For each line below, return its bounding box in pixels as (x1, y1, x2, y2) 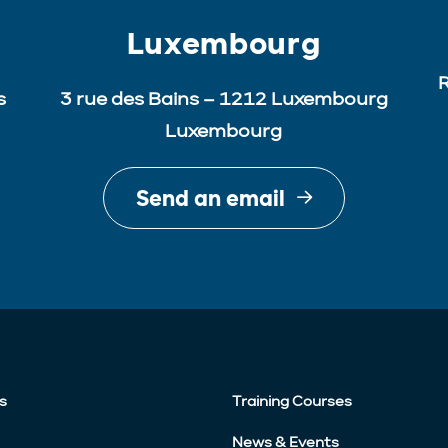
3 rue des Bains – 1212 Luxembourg (59, 86, 388, 111)
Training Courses (232, 392, 352, 411)
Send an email (135, 184, 285, 212)
